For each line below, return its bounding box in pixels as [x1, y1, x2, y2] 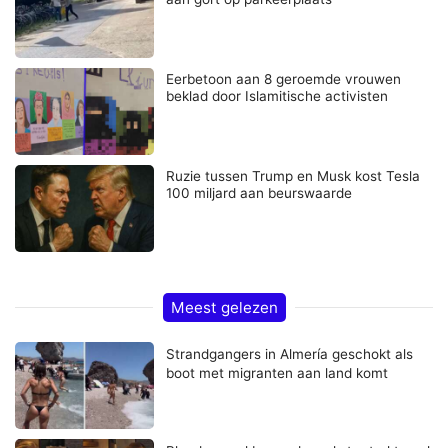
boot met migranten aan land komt [166, 364, 389, 381]
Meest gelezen [170, 297, 278, 317]
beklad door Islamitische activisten [166, 87, 389, 104]
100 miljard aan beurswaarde [166, 184, 353, 201]
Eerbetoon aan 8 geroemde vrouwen [166, 70, 402, 87]
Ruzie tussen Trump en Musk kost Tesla [166, 167, 421, 184]
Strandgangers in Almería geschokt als [166, 345, 414, 362]
